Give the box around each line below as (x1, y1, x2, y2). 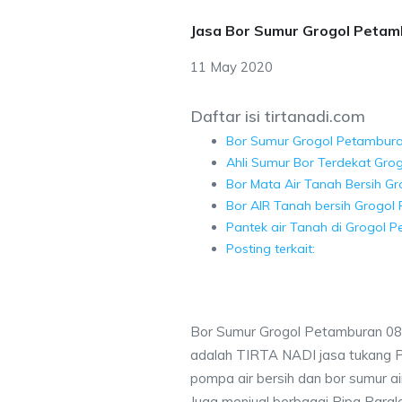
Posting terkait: (226, 240, 315, 257)
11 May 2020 (190, 58, 273, 75)
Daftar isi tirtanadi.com (190, 106, 365, 127)
